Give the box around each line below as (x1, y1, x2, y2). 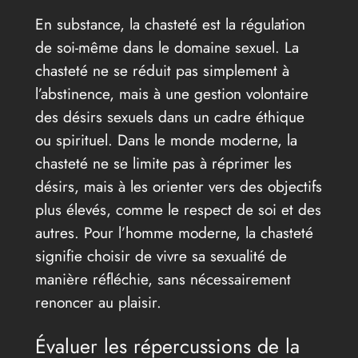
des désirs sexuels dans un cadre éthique (34, 105, 304, 128)
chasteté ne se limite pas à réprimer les (34, 151, 292, 174)
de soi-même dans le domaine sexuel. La (34, 35, 299, 58)
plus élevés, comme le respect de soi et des (34, 197, 321, 221)
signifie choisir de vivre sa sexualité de (34, 244, 287, 267)
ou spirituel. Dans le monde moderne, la (34, 128, 297, 151)
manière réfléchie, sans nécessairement (34, 267, 291, 290)
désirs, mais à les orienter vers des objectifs (34, 174, 322, 197)
